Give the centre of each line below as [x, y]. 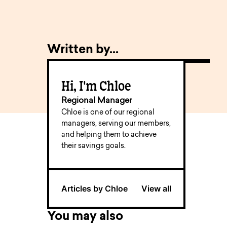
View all [156, 188]
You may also [85, 217]
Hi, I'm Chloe [97, 86]
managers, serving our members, [116, 124]
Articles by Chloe [95, 188]
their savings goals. [94, 146]
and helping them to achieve [109, 135]
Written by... [83, 50]
